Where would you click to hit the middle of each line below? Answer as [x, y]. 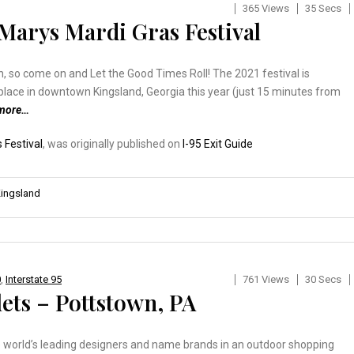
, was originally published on [113, 143]
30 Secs [323, 279]
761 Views [265, 279]
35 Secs [323, 8]
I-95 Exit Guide [218, 143]
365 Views [265, 8]
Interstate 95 [34, 279]
